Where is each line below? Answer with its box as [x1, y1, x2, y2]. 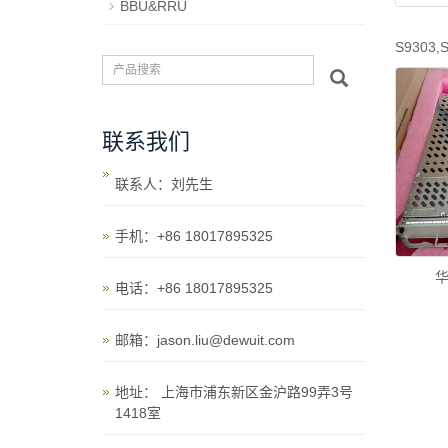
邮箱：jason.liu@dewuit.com [115, 332, 295, 348]
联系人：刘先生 [115, 176, 213, 192]
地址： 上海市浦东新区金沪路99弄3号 [115, 384, 353, 400]
